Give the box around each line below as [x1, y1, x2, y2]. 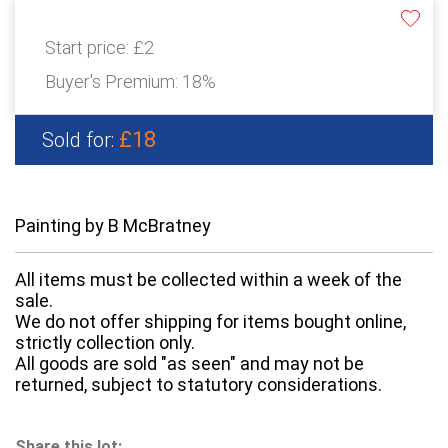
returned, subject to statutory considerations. [15, 374, 382, 396]
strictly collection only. [15, 332, 195, 354]
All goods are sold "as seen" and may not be [15, 353, 364, 375]
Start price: [45, 37, 133, 59]
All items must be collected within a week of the [15, 269, 402, 291]
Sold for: [42, 128, 119, 153]
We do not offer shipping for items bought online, [15, 311, 406, 333]
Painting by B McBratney [15, 215, 211, 237]
